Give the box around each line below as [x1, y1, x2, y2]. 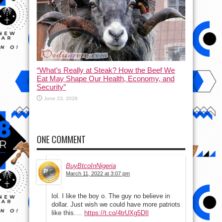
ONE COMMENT [37, 133, 86, 146]
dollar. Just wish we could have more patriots [52, 201, 180, 209]
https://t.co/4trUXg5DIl [84, 209, 149, 217]
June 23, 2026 [44, 96, 78, 102]
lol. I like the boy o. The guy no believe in [52, 192, 170, 200]
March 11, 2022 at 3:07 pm [66, 170, 130, 177]
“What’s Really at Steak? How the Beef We [37, 66, 175, 75]
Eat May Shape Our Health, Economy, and [37, 74, 174, 83]
